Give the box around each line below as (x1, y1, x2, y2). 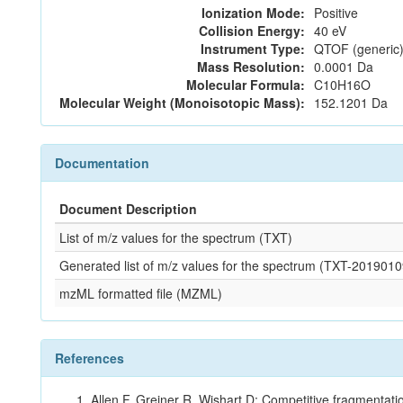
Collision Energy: (199, 22, 305, 40)
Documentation (55, 154, 149, 172)
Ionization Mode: (201, 4, 305, 22)
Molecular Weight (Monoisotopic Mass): (59, 94, 305, 112)
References (55, 349, 124, 367)
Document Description (59, 200, 197, 218)
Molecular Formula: (186, 76, 305, 94)
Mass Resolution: (197, 58, 305, 76)
